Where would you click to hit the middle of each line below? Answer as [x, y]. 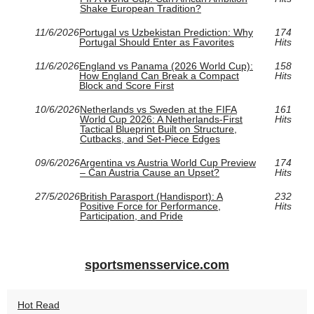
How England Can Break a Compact [159, 76]
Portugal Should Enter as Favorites [157, 42]
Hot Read [39, 305]
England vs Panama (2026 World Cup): [166, 66]
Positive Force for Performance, [150, 206]
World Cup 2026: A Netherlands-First [161, 120]
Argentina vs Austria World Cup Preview [168, 163]
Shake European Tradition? [141, 9]
